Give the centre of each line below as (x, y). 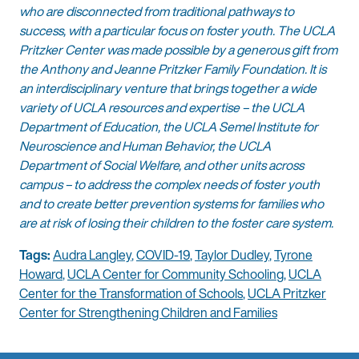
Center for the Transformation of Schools (131, 294)
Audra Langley (92, 255)
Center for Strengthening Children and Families (148, 313)
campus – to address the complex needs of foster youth (169, 185)
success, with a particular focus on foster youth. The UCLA (177, 31)
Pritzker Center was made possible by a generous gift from (178, 50)
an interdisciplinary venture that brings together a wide (168, 89)
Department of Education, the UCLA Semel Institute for (169, 127)
